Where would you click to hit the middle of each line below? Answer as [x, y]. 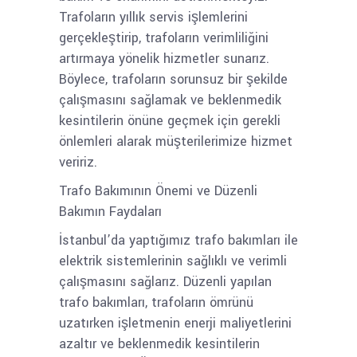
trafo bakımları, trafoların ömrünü [156, 302]
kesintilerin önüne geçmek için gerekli [170, 121]
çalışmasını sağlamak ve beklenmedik [170, 100]
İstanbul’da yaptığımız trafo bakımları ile [178, 240]
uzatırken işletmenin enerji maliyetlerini [175, 323]
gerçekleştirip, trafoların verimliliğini [164, 38]
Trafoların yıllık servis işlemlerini [153, 17]
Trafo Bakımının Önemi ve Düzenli [158, 191]
